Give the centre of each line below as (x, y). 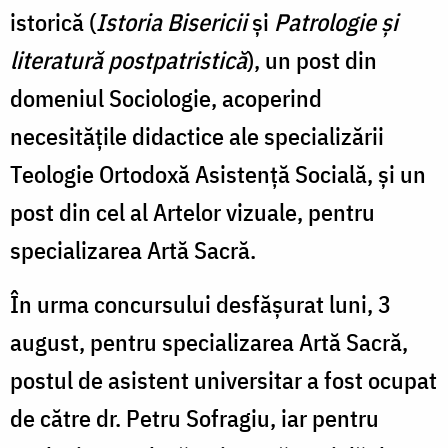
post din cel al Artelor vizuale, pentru (192, 211)
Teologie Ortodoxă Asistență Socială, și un (218, 173)
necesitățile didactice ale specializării (197, 135)
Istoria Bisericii (171, 21)
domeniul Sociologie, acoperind (166, 97)
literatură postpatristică (128, 59)
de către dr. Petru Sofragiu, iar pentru (194, 417)
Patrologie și (336, 21)
